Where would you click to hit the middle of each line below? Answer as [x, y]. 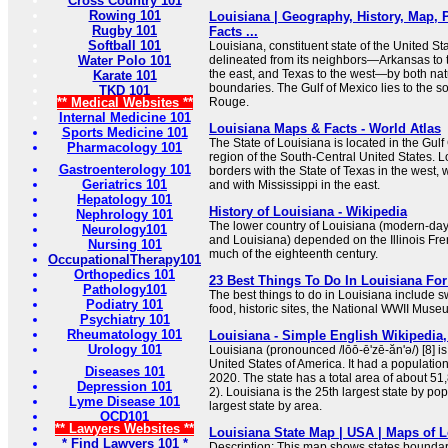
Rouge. [229, 102]
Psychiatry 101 [124, 319]
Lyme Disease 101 [124, 401]
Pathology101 [124, 289]
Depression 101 [124, 386]
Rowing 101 [124, 15]
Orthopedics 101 [124, 274]
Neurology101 [124, 229]
